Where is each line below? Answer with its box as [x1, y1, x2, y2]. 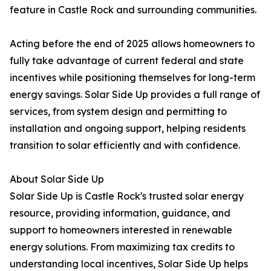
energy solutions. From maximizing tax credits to [10, 241, 235, 253]
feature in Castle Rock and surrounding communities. [10, 4, 256, 16]
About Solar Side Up [10, 173, 104, 186]
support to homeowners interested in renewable [10, 224, 232, 237]
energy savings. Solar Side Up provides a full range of [10, 88, 260, 101]
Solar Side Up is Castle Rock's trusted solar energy [10, 190, 244, 203]
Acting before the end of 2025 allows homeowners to [10, 38, 255, 50]
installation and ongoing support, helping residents [10, 122, 246, 135]
